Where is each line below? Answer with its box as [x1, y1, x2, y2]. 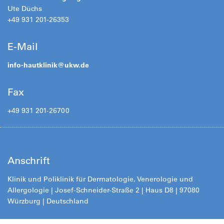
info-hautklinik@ [7, 60, 64, 69]
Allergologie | [7, 185, 55, 194]
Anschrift [7, 154, 50, 166]
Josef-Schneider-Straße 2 [55, 185, 139, 194]
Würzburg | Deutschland [7, 196, 88, 205]
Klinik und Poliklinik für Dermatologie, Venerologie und [7, 174, 193, 183]
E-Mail [7, 40, 38, 52]
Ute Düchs [7, 3, 42, 13]
